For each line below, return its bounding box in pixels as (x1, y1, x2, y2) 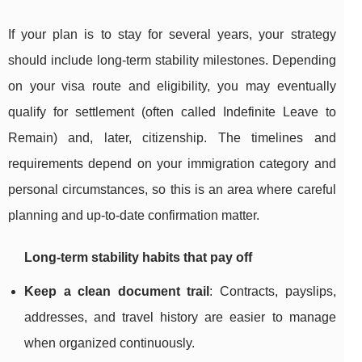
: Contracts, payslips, (209, 284, 336, 299)
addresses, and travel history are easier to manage (24, 310, 336, 325)
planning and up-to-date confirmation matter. (8, 208, 259, 223)
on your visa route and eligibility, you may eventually (8, 79, 336, 94)
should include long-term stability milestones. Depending (8, 53, 336, 68)
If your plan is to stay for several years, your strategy (8, 27, 336, 42)
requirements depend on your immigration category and (8, 157, 336, 171)
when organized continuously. (24, 336, 195, 351)
